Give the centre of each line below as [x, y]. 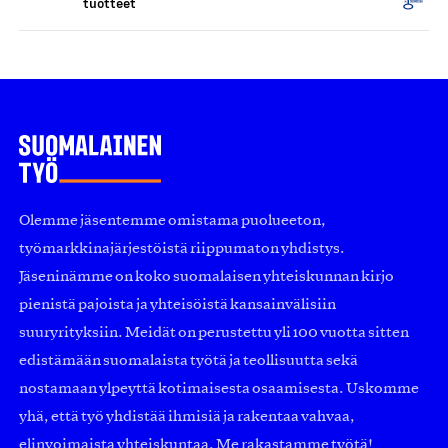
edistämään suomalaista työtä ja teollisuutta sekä [188, 360]
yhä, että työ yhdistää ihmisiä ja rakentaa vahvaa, [187, 416]
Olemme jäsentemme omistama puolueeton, [172, 220]
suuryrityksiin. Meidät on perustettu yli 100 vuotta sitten [214, 332]
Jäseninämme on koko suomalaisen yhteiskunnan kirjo [206, 276]
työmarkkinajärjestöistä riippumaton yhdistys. [182, 248]
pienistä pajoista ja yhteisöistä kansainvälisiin [177, 304]
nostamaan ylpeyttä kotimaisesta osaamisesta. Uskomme [219, 388]
